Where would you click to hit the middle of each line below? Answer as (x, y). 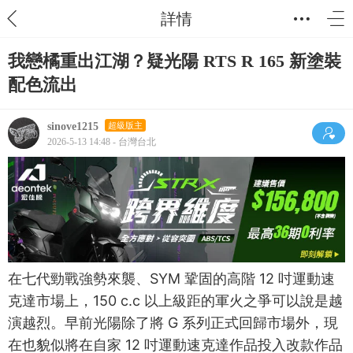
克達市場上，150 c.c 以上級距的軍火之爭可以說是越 (175, 300)
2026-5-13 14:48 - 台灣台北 (102, 142)
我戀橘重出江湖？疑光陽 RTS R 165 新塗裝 (175, 61)
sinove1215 (73, 126)
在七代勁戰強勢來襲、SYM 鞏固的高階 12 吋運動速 (171, 278)
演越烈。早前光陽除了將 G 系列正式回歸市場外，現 (173, 322)
